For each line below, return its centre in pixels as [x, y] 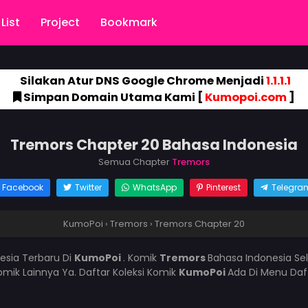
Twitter [88, 187]
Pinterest [223, 187]
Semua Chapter [135, 162]
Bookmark [129, 22]
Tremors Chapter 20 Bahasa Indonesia [154, 145]
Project [60, 22]
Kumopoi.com [246, 97]
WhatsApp [154, 187]
